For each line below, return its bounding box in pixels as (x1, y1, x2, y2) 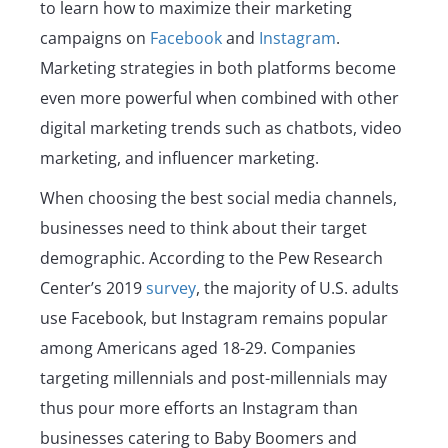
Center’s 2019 (40, 277, 146, 300)
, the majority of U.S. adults (196, 277, 399, 300)
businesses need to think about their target (40, 217, 367, 240)
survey (146, 277, 196, 300)
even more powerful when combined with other (40, 87, 399, 110)
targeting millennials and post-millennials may (40, 367, 387, 390)
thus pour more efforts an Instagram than (40, 397, 358, 420)
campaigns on (40, 27, 150, 50)
